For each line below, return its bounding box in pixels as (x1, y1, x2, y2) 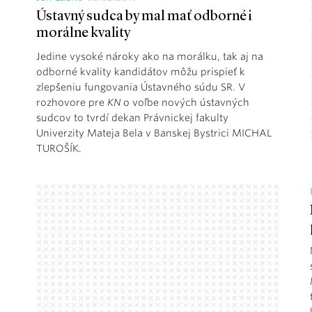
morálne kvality (36, 26, 130, 40)
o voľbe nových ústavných (123, 96, 249, 108)
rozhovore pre (36, 96, 107, 108)
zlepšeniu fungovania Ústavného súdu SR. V (36, 81, 246, 93)
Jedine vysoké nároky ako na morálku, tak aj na (36, 50, 263, 62)
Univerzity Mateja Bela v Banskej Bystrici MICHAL (36, 127, 272, 139)
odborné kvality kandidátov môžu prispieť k (36, 65, 245, 77)
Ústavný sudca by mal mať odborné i (36, 9, 252, 24)
